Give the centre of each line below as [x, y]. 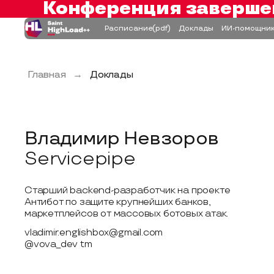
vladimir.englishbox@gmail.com [94, 233]
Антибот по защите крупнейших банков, [118, 202]
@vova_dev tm [58, 244]
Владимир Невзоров [122, 139]
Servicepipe [80, 159]
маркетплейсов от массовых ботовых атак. [127, 214]
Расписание [128, 28]
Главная [47, 75]
